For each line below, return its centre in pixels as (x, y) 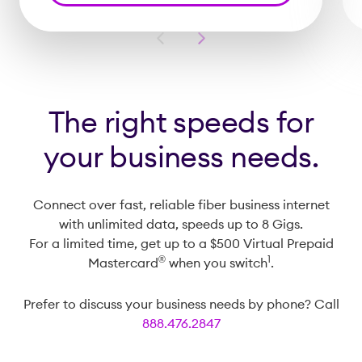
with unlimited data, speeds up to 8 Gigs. (181, 224)
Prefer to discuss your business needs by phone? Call (181, 304)
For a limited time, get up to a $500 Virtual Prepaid (181, 244)
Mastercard (123, 263)
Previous (181, 41)
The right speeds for (181, 122)
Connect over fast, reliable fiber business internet (181, 205)
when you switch (217, 263)
